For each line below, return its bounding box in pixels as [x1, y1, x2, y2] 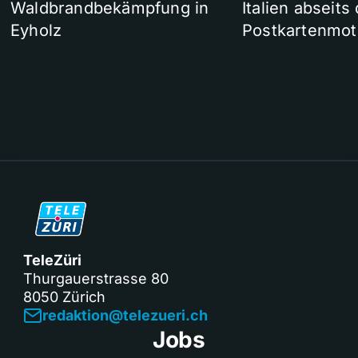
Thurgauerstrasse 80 [23, 269, 169, 287]
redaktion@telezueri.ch [42, 306, 208, 324]
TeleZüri [23, 251, 82, 268]
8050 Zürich [23, 288, 105, 305]
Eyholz [10, 20, 62, 40]
